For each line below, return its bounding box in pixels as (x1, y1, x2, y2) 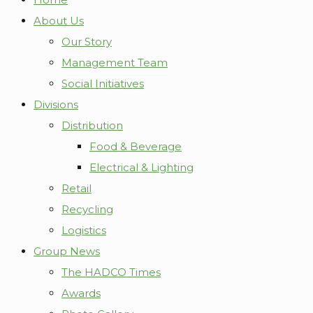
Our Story (61, 35, 112, 48)
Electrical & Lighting (89, 161, 194, 174)
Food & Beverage (89, 140, 182, 153)
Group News (34, 245, 100, 258)
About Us (34, 14, 84, 27)
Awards (61, 286, 101, 300)
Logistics (61, 224, 106, 237)
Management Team (61, 56, 168, 69)
